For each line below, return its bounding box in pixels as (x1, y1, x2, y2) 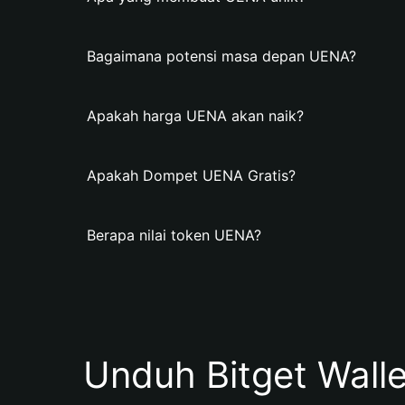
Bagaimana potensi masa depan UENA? (87, 47, 356, 65)
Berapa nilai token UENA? (87, 226, 261, 244)
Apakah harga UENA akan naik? (87, 107, 304, 125)
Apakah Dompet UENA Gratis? (87, 166, 296, 184)
